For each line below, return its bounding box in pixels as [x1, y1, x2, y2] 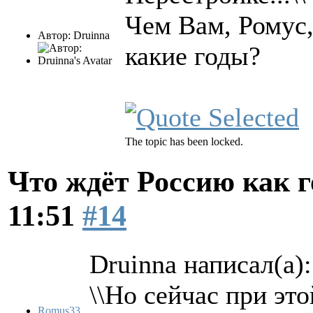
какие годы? [125, 41, 261, 71]
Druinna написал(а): [89, 249, 312, 279]
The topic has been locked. [125, 136, 243, 148]
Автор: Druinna [38, 29, 110, 42]
